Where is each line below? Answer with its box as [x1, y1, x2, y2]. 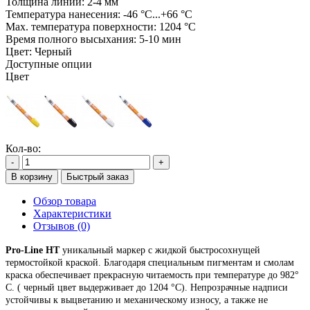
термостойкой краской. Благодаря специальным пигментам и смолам [6, 257, 294, 268]
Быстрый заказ [66, 172, 129, 183]
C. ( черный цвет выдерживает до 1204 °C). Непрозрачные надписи [6, 282, 288, 293]
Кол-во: [6, 143, 41, 155]
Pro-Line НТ [6, 245, 60, 256]
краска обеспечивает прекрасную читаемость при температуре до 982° [6, 270, 299, 281]
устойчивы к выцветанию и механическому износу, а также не [6, 295, 268, 306]
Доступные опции [6, 58, 92, 71]
